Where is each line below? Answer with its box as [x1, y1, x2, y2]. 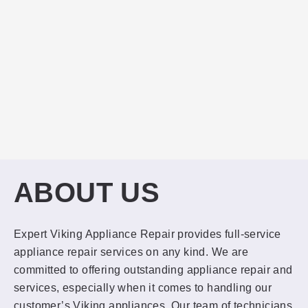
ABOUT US [14, 177, 160, 208]
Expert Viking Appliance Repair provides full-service [14, 228, 281, 241]
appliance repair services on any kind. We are [14, 246, 248, 258]
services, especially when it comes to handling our [14, 282, 272, 294]
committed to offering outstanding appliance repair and [14, 264, 293, 276]
